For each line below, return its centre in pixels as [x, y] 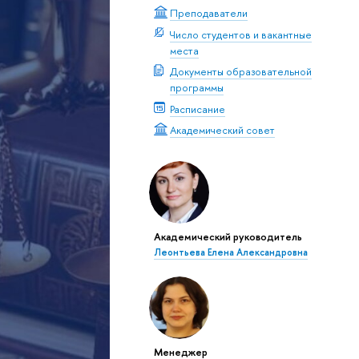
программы [196, 88]
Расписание [197, 109]
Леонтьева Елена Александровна [230, 252]
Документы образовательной [240, 72]
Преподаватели [208, 13]
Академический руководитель [228, 236]
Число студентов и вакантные [240, 34]
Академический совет [222, 130]
